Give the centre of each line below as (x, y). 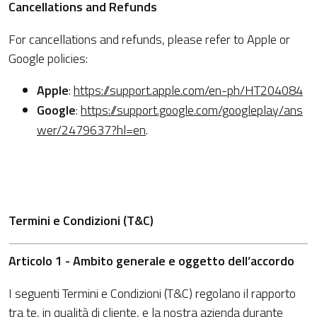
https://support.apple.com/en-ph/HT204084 (188, 90)
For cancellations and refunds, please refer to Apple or (149, 39)
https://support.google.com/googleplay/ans (192, 110)
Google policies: (48, 58)
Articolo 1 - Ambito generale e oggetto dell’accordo (151, 261)
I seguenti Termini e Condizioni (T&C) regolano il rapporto (152, 293)
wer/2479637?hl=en (91, 130)
